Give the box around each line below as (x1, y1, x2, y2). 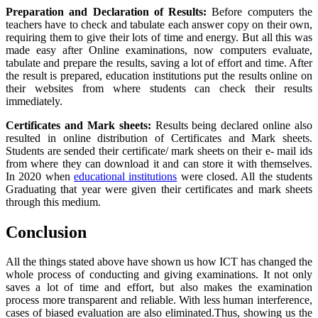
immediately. (6, 94, 62, 107)
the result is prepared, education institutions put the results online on (6, 69, 312, 82)
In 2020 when (6, 170, 74, 182)
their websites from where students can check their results (6, 82, 312, 94)
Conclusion (6, 222, 87, 241)
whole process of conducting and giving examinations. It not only (6, 268, 312, 281)
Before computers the (212, 5, 313, 18)
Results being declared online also (155, 119, 312, 131)
